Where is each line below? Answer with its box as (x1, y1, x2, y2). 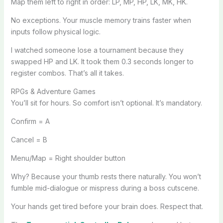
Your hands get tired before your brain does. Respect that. (10, 202, 203, 211)
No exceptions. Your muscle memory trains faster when (10, 15, 191, 24)
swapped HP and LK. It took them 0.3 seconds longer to (10, 57, 194, 66)
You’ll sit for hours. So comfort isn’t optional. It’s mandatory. (10, 98, 202, 107)
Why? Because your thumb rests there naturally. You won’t (10, 172, 201, 181)
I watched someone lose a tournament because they (10, 45, 184, 54)
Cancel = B (10, 135, 47, 144)
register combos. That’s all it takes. (10, 68, 124, 77)
